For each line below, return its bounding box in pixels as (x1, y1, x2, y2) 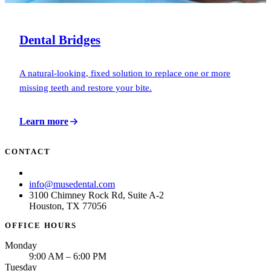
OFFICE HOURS (5, 221, 77, 230)
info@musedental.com (29, 179, 115, 190)
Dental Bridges (19, 33, 100, 47)
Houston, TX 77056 (29, 201, 106, 212)
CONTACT (5, 148, 51, 157)
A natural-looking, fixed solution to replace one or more (19, 67, 230, 78)
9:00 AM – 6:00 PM (29, 251, 106, 262)
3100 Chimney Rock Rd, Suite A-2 (29, 190, 164, 201)
